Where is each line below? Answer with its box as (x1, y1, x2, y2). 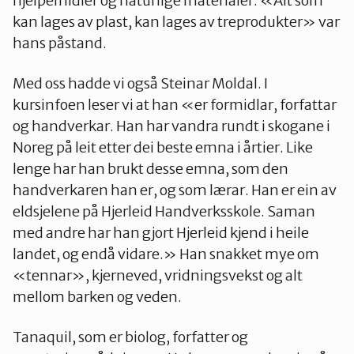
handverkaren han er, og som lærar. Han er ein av (13, 180, 337, 199)
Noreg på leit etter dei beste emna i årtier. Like (13, 137, 313, 156)
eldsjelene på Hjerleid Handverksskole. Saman (13, 201, 315, 220)
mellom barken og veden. (13, 287, 182, 306)
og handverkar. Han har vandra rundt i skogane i (13, 116, 330, 135)
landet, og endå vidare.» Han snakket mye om (13, 244, 319, 263)
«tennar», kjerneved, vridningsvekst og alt (13, 265, 303, 284)
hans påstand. (13, 33, 107, 52)
